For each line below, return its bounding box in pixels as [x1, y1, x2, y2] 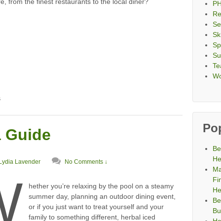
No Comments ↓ [65, 158, 108, 165]
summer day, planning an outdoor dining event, [28, 192, 176, 201]
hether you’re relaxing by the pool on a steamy [28, 182, 174, 190]
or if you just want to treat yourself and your [28, 203, 164, 211]
